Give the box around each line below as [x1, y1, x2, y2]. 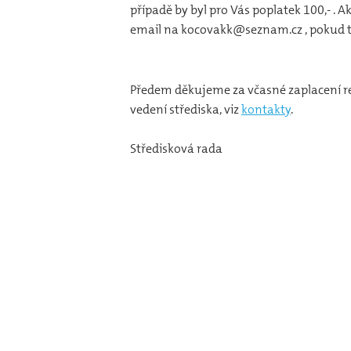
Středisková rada [130, 139, 223, 157]
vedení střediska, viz [130, 100, 241, 118]
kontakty [241, 100, 291, 118]
